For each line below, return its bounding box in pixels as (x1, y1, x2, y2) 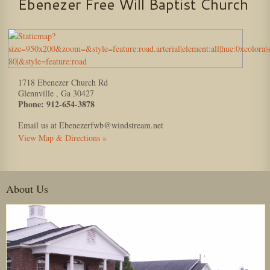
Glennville (18, 87, 56, 99)
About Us (6, 181, 48, 196)
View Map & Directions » (18, 132, 107, 143)
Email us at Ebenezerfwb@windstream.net (18, 119, 163, 131)
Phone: (18, 98, 44, 110)
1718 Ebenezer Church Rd (18, 77, 108, 88)
